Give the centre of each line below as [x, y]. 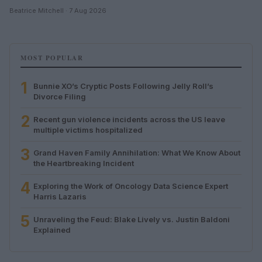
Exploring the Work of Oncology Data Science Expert [131, 186]
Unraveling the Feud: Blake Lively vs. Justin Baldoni [132, 219]
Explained [52, 230]
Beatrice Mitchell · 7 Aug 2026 [58, 10]
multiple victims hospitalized [88, 130]
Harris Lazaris [60, 196]
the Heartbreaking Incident [84, 163]
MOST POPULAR [52, 58]
